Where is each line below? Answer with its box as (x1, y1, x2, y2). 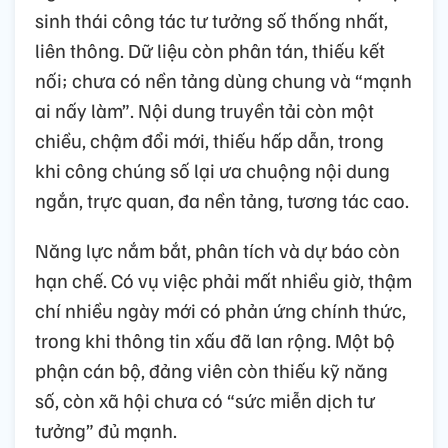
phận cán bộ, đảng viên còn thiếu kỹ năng (35, 356, 388, 383)
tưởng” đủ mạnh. (35, 416, 177, 443)
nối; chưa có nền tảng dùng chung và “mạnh (35, 66, 412, 93)
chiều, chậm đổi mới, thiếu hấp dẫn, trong (35, 126, 384, 153)
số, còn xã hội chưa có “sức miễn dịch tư (35, 386, 375, 413)
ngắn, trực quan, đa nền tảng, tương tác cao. (35, 186, 409, 213)
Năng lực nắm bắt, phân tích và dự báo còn (35, 236, 400, 263)
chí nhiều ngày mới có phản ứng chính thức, (35, 296, 406, 323)
